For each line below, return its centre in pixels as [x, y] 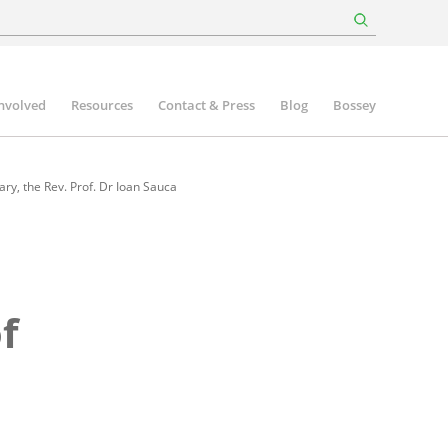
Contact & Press [206, 105]
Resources [102, 105]
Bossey [354, 105]
